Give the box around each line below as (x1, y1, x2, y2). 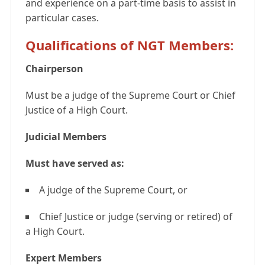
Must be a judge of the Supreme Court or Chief (25, 89, 235, 102)
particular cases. (25, 11, 99, 25)
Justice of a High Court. (25, 104, 128, 117)
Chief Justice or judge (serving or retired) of (39, 210, 232, 224)
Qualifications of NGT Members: (25, 36, 234, 54)
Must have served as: (25, 157, 124, 170)
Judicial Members (25, 130, 106, 144)
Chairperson (25, 62, 83, 76)
